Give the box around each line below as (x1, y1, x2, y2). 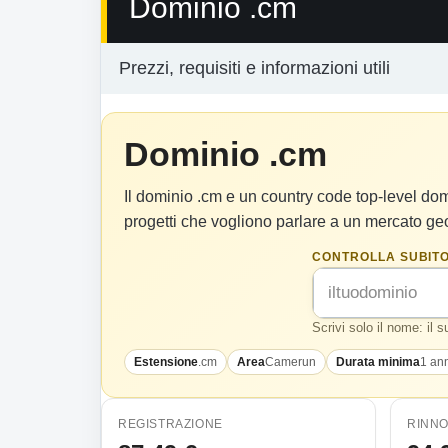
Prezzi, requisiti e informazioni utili (119, 58, 390, 78)
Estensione (134, 355, 198, 369)
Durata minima (336, 355, 420, 369)
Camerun (265, 355, 316, 369)
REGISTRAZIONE (118, 417, 223, 431)
